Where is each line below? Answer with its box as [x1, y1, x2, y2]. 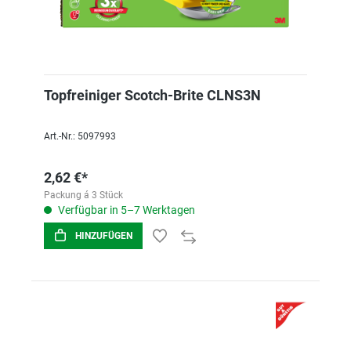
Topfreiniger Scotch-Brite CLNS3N [44, 87, 261, 103]
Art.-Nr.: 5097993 [44, 131, 116, 142]
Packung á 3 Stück [44, 190, 123, 201]
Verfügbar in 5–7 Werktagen [56, 204, 195, 216]
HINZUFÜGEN [75, 230, 132, 241]
